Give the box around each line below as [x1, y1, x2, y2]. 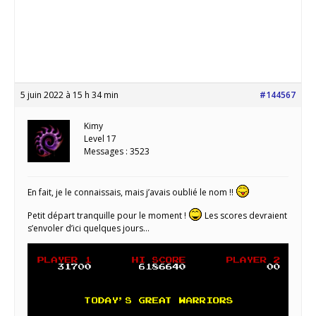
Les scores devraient [202, 209, 287, 221]
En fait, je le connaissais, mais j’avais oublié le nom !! [28, 186, 236, 198]
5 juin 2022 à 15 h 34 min [20, 88, 119, 101]
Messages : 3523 [84, 145, 150, 157]
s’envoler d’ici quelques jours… [28, 221, 150, 234]
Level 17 [84, 132, 116, 145]
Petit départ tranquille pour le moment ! [28, 209, 188, 221]
